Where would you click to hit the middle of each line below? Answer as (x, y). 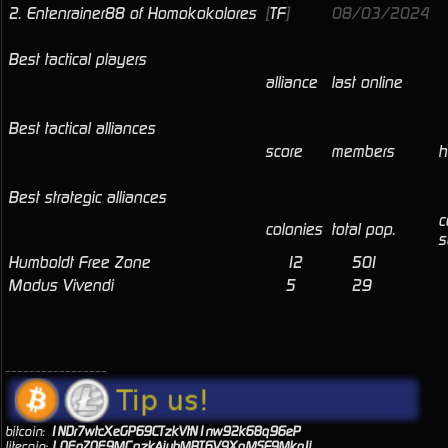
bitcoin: (27, 431)
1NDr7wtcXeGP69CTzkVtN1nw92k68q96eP (174, 431)
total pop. (365, 229)
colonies (296, 229)
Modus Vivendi (60, 285)
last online (366, 82)
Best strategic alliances (87, 197)
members (362, 151)
